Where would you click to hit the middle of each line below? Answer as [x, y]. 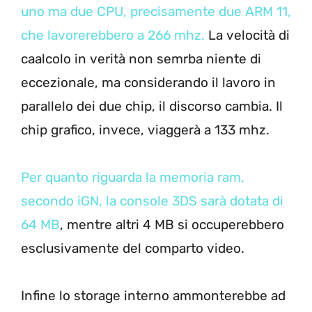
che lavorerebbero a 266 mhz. [113, 35]
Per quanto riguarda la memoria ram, [133, 177]
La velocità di [247, 35]
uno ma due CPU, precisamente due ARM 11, [156, 11]
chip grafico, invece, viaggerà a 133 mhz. [145, 130]
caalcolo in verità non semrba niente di [141, 58]
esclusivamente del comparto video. [133, 248]
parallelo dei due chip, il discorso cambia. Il [152, 106]
